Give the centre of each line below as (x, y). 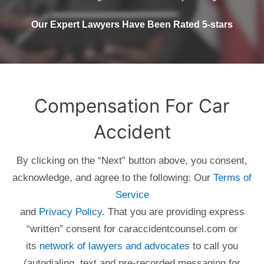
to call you (214, 246)
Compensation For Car (132, 106)
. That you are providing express (173, 212)
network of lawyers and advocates (115, 246)
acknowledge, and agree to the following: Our (113, 178)
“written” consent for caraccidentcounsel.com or (132, 229)
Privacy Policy (70, 212)
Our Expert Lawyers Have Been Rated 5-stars (132, 24)
